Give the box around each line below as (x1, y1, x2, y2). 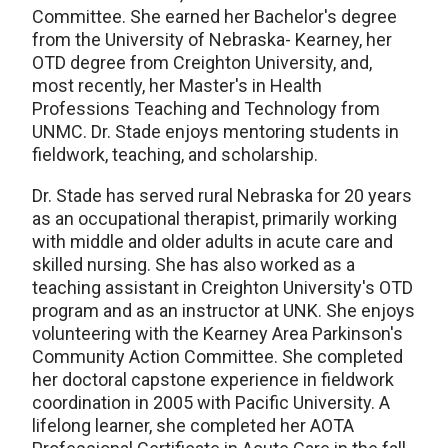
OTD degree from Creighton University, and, (32, 51, 372, 73)
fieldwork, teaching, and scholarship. (32, 143, 318, 165)
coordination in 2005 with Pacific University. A (32, 391, 390, 413)
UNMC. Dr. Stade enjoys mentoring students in (32, 120, 399, 142)
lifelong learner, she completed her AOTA (32, 414, 354, 436)
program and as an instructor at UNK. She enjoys (32, 299, 415, 321)
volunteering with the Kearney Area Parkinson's (32, 322, 403, 344)
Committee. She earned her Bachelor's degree (32, 5, 397, 27)
